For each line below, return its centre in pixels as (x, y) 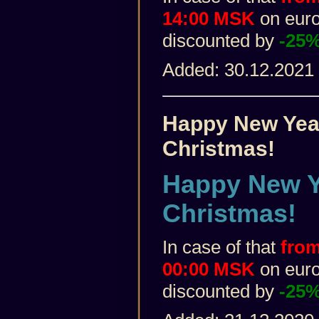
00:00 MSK (209, 269)
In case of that (221, 247)
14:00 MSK (209, 18)
